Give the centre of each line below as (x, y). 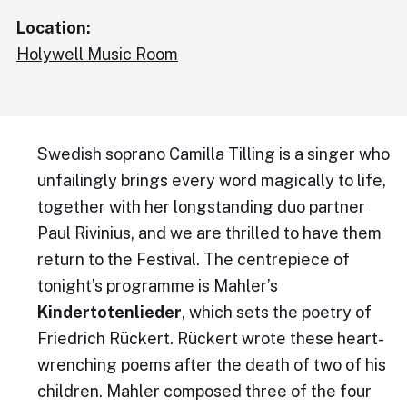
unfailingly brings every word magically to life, (211, 181)
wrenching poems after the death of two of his (211, 365)
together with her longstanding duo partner (201, 207)
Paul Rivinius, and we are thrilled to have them (209, 233)
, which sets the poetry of (276, 313)
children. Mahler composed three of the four (204, 392)
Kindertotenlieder (109, 313)
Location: (54, 28)
